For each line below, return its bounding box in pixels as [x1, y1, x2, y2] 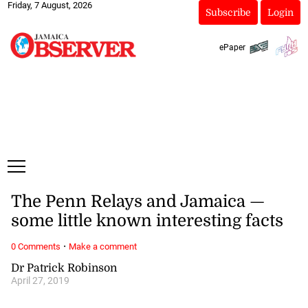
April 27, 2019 [10, 274, 69, 287]
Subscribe [205, 7, 251, 18]
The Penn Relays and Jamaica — [10, 192, 265, 212]
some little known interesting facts [10, 211, 283, 231]
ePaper [219, 42, 245, 52]
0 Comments [10, 241, 60, 252]
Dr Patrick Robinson [10, 261, 117, 274]
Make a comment [68, 241, 137, 252]
